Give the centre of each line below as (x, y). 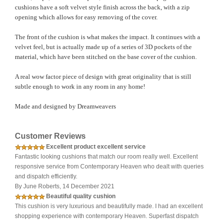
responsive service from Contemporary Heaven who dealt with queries (109, 167)
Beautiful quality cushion (81, 196)
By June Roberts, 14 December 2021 (65, 187)
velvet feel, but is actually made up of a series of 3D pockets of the (103, 47)
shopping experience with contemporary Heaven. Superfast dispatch (107, 216)
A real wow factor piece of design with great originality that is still (103, 77)
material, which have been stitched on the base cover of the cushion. (106, 57)
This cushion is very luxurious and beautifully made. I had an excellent (109, 206)
